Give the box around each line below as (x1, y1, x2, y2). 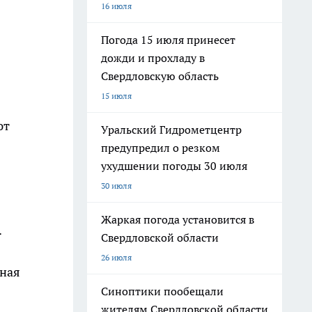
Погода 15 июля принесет (101, 33, 235, 47)
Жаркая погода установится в (101, 212, 254, 226)
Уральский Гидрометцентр (101, 123, 242, 136)
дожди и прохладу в (101, 51, 205, 65)
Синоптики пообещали (101, 284, 224, 298)
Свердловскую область (101, 69, 219, 83)
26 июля (101, 252, 132, 263)
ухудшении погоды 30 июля (101, 159, 247, 173)
